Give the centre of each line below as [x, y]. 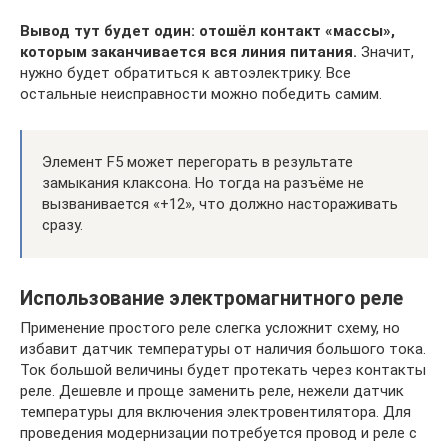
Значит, [385, 52]
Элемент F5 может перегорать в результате [197, 162]
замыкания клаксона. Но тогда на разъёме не [203, 183]
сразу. [62, 225]
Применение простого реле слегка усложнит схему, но [210, 328]
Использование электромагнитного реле [211, 298]
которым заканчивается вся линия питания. [188, 52]
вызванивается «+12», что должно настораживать [220, 204]
